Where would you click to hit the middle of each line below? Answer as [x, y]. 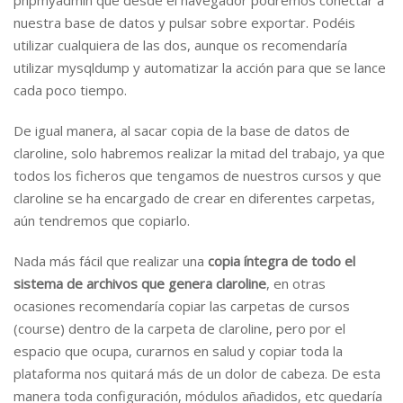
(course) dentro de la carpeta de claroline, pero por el [179, 328]
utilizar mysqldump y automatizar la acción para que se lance [200, 67]
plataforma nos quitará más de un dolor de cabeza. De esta [197, 373]
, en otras [296, 283]
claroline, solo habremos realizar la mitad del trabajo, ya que [199, 153]
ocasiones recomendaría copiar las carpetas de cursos [182, 306]
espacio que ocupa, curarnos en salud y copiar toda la [178, 351]
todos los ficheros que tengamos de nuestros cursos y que [197, 175]
